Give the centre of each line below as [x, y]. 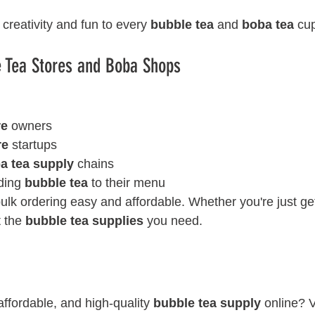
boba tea [268, 25]
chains [94, 164]
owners [30, 126]
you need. [173, 221]
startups [33, 145]
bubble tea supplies [84, 221]
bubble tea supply [207, 303]
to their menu [127, 183]
